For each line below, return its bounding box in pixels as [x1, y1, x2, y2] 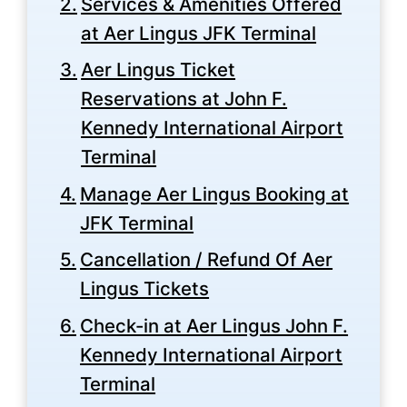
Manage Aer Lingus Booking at [80, 182, 350, 205]
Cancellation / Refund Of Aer [80, 248, 333, 272]
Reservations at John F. [81, 87, 288, 111]
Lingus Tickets [80, 277, 210, 301]
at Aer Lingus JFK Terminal [81, 21, 317, 45]
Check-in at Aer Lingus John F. [80, 313, 349, 337]
